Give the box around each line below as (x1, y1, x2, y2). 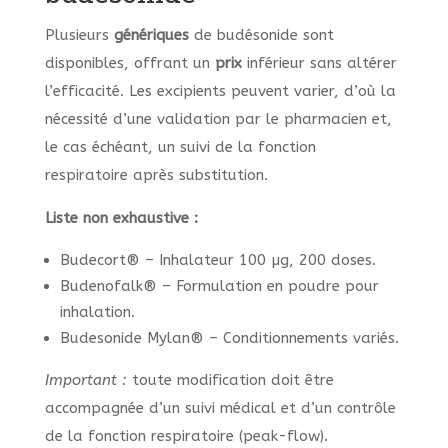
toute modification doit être (126, 371, 334, 390)
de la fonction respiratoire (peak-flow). (44, 427, 328, 446)
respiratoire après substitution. (44, 166, 268, 185)
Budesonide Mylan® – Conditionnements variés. (59, 329, 399, 348)
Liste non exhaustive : (44, 209, 198, 228)
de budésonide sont (188, 26, 334, 45)
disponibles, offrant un (44, 54, 215, 73)
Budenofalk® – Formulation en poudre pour (59, 277, 379, 296)
